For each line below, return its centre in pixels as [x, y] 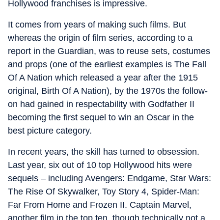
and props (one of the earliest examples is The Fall [107, 64]
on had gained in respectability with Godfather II [101, 104]
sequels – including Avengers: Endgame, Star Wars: [110, 178]
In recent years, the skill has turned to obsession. [104, 151]
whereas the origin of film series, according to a [100, 38]
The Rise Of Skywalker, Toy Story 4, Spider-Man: [104, 191]
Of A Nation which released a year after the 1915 [103, 77]
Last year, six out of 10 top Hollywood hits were [100, 165]
